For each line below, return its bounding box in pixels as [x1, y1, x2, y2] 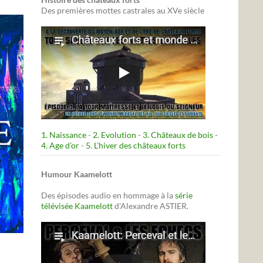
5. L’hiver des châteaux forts [86, 140, 186, 151]
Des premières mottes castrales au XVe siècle [41, 5, 204, 16]
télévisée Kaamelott [41, 201, 114, 211]
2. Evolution [93, 130, 136, 140]
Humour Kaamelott [41, 169, 112, 180]
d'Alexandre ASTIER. [114, 201, 188, 211]
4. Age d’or [41, 140, 81, 151]
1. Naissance [41, 130, 86, 140]
